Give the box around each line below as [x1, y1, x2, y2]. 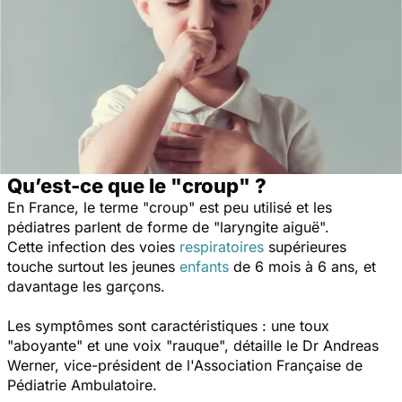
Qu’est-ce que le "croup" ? [7, 173, 267, 197]
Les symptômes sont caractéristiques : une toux [7, 316, 329, 335]
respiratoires [179, 237, 264, 256]
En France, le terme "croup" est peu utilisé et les [7, 197, 332, 216]
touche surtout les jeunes [7, 257, 179, 275]
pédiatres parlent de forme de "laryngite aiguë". [7, 217, 329, 236]
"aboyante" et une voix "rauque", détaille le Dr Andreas [7, 336, 379, 354]
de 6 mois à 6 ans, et [229, 257, 376, 275]
